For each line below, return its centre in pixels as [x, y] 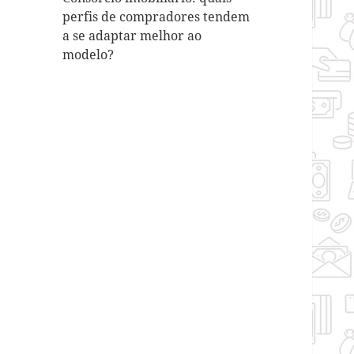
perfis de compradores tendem [156, 17]
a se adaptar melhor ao [132, 36]
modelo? [88, 55]
